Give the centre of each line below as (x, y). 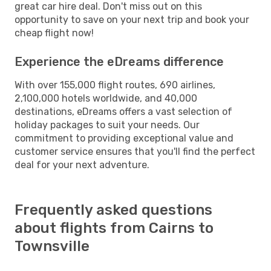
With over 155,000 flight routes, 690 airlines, (115, 85)
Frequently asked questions (113, 210)
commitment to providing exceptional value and (124, 138)
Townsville (52, 246)
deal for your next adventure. (82, 165)
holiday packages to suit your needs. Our (107, 125)
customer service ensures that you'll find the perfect (135, 151)
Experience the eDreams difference (119, 61)
